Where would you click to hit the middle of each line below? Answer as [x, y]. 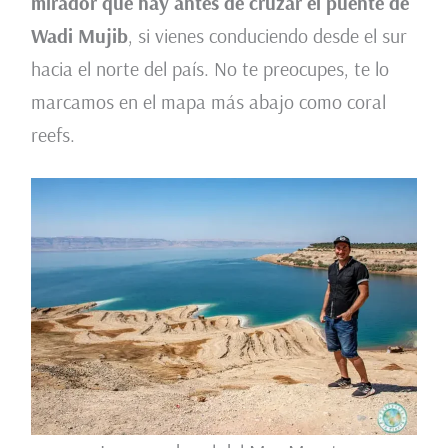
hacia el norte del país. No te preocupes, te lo [209, 68]
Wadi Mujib [79, 35]
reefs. [52, 134]
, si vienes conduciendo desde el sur [267, 35]
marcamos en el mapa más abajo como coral [208, 101]
